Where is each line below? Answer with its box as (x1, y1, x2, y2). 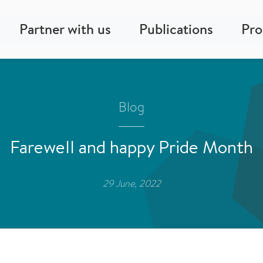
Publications (139, 19, 213, 39)
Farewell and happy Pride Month (10, 134, 253, 159)
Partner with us (19, 19, 111, 39)
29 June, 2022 (102, 177, 161, 190)
